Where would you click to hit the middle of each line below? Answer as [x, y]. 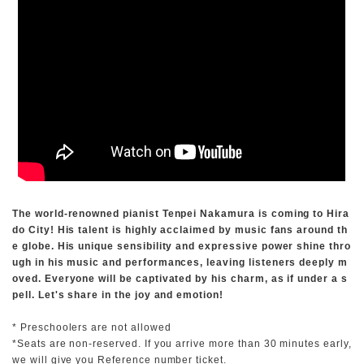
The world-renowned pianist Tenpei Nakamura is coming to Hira [181, 213]
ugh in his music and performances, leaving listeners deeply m [180, 262]
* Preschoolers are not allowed [92, 327]
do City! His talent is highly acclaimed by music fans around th [180, 230]
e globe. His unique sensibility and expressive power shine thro [182, 246]
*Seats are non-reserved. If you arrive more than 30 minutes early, [182, 343]
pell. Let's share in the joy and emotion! [118, 295]
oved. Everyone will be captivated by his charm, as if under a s [180, 278]
